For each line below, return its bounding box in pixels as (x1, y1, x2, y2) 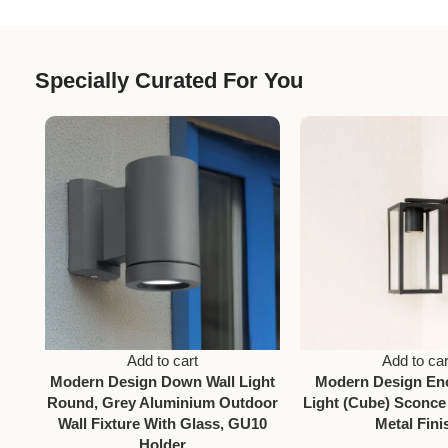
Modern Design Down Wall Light (49, 373, 275, 391)
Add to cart (126, 352, 198, 370)
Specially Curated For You (35, 67, 303, 93)
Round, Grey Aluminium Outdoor (46, 394, 278, 412)
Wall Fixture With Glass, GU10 (57, 415, 267, 433)
